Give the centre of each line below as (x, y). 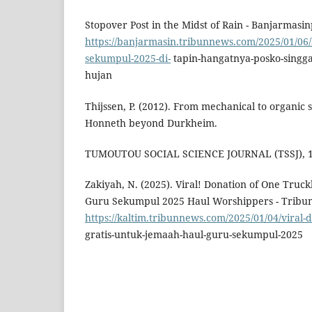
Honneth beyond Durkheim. (151, 123)
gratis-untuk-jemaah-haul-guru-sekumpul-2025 (194, 234)
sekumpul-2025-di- (128, 58)
